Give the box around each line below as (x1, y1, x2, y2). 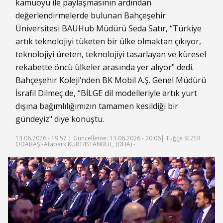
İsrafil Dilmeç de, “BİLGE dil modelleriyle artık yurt (15, 88, 197, 99)
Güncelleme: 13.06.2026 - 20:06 (73, 134, 161, 142)
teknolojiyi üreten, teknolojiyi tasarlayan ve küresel (15, 49, 206, 60)
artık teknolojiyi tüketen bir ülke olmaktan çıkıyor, (15, 36, 201, 47)
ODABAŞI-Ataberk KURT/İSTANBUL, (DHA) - (15, 140, 135, 148)
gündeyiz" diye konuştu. (15, 113, 104, 124)
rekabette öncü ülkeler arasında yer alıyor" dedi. (15, 62, 194, 73)
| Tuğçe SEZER (161, 134, 201, 142)
